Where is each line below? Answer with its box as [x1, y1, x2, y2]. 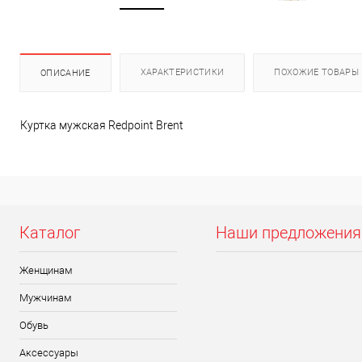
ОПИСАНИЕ [40, 67, 90, 78]
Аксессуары [19, 346, 78, 359]
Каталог [19, 222, 80, 242]
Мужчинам [19, 291, 72, 304]
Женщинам [19, 263, 73, 276]
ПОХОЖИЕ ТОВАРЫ [274, 66, 359, 78]
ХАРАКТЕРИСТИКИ [140, 66, 225, 78]
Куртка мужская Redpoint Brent [20, 118, 183, 132]
